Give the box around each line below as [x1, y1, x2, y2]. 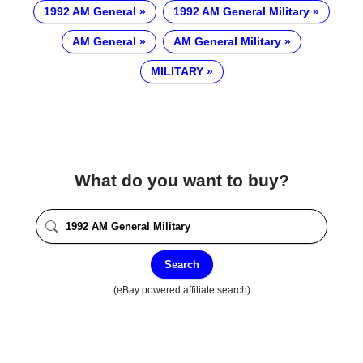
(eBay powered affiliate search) [113, 284, 250, 295]
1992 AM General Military [173, 5, 310, 19]
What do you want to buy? [74, 171, 289, 190]
